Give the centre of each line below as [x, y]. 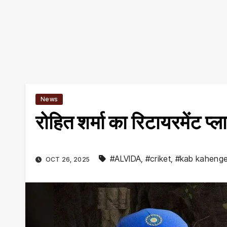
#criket [158, 159]
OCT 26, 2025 [68, 160]
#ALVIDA [126, 159]
